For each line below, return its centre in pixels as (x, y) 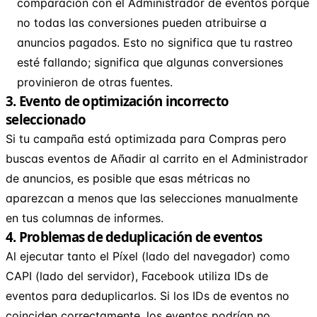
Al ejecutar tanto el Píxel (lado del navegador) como (148, 256)
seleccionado (46, 119)
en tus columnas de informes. (85, 218)
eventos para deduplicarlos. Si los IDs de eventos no (148, 295)
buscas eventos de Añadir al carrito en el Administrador (157, 158)
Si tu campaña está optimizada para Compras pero (146, 138)
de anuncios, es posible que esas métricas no (128, 178)
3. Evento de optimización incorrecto (117, 100)
